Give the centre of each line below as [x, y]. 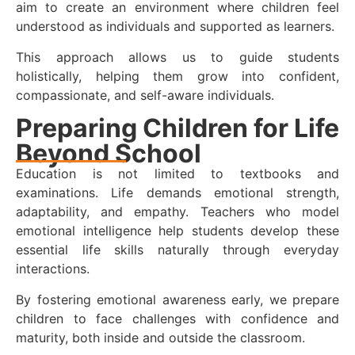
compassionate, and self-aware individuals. [145, 95]
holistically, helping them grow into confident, [177, 76]
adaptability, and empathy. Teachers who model [177, 212]
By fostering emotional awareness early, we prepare [177, 299]
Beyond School [109, 154]
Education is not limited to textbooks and [177, 174]
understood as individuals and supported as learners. [175, 27]
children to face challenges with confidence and [177, 318]
